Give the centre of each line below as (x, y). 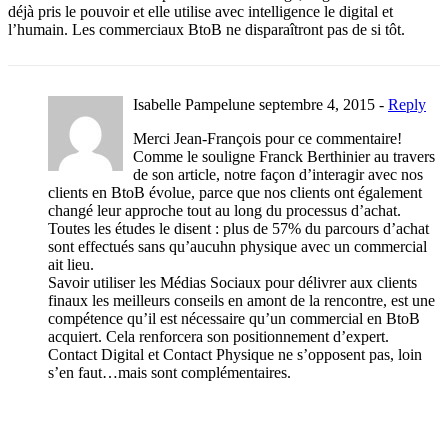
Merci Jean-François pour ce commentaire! (267, 139)
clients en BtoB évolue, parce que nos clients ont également (235, 193)
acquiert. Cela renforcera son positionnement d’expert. (218, 337)
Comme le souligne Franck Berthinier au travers (284, 157)
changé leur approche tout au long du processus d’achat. (224, 211)
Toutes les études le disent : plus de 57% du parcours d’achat (238, 229)
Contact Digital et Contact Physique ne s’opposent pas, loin (235, 355)
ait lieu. (71, 265)
